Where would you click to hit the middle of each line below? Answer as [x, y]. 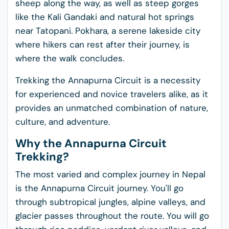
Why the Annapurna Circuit [91, 143]
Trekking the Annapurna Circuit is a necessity [108, 80]
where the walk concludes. [71, 58]
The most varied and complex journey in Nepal [110, 174]
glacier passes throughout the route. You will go [112, 216]
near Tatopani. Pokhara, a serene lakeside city [108, 31]
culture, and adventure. [63, 122]
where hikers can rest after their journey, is [102, 44]
